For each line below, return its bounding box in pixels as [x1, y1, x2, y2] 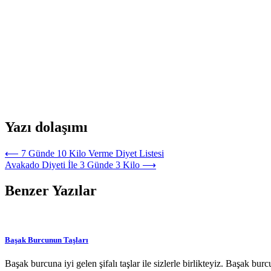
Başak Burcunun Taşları [5, 235, 88, 244]
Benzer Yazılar [5, 182, 97, 198]
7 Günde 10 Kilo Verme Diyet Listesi [21, 148, 164, 158]
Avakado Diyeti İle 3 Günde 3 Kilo [5, 159, 140, 170]
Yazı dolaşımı [5, 119, 88, 135]
